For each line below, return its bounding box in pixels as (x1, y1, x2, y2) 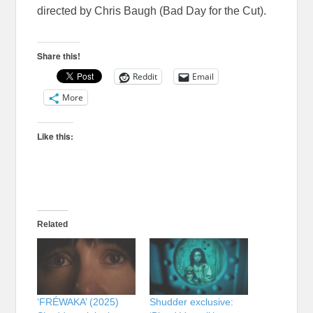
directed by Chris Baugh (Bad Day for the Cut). (37, 5, 267, 17)
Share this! (37, 50, 81, 63)
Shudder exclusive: (150, 296, 233, 307)
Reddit (133, 71, 158, 83)
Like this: (37, 130, 74, 143)
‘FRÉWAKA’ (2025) (37, 296, 119, 307)
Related (37, 219, 68, 230)
